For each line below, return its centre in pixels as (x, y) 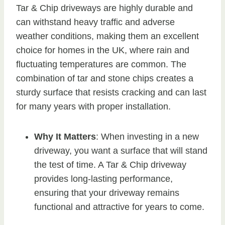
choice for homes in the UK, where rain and (103, 50)
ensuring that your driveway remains (107, 193)
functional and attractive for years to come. (119, 207)
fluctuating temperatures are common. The (101, 64)
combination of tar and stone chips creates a (105, 78)
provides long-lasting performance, (103, 179)
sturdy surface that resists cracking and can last (111, 92)
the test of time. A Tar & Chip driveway (110, 164)
